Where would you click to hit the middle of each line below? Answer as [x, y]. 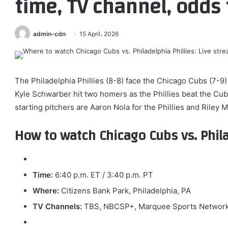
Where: [46, 190]
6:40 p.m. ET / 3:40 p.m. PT [103, 175]
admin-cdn [49, 34]
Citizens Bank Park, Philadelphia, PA [125, 190]
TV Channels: [57, 206]
